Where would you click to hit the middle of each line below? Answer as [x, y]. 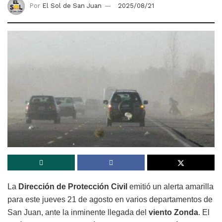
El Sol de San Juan [72, 6]
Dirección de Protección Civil [73, 187]
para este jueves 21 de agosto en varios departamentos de [110, 200]
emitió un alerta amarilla [170, 187]
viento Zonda [173, 213]
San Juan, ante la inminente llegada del [78, 213]
